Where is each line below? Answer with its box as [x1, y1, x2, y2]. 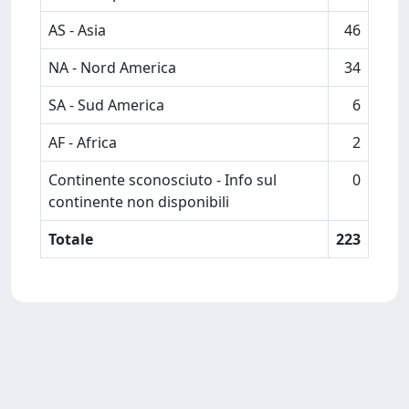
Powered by [7, 383, 95, 404]
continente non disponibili [48, 192, 229, 212]
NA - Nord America [48, 58, 176, 78]
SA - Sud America [48, 95, 164, 115]
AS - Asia [48, 20, 106, 40]
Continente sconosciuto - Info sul [48, 170, 277, 190]
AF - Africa [48, 132, 117, 152]
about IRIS [154, 383, 231, 404]
